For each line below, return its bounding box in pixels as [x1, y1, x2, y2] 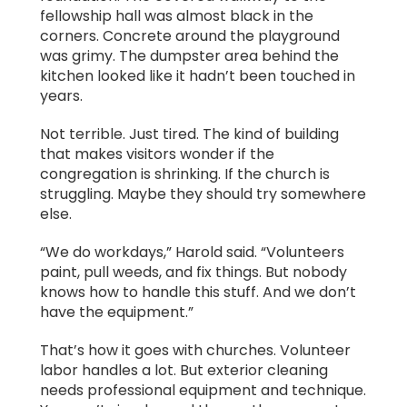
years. [40, 85, 83, 107]
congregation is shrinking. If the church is [40, 164, 330, 185]
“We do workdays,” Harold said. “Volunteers [40, 242, 344, 263]
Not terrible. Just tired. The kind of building [40, 124, 339, 145]
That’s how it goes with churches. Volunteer [40, 340, 351, 362]
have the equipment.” [40, 302, 194, 323]
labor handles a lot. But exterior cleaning [40, 360, 328, 382]
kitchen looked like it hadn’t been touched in [40, 65, 355, 87]
